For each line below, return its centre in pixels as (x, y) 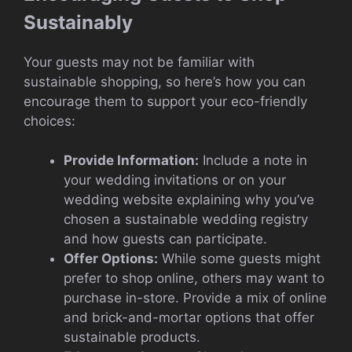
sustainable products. (132, 337)
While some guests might (239, 259)
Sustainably (78, 22)
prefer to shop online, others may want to (194, 279)
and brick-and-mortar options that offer (189, 318)
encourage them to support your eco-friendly (165, 101)
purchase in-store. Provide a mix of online (195, 298)
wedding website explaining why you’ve (189, 200)
